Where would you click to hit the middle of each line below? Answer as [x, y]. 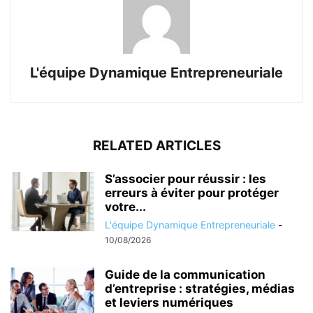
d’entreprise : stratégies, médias [200, 288]
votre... [125, 206]
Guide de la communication [185, 274]
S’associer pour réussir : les [185, 179]
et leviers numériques [169, 302]
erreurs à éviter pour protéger [192, 192]
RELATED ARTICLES [156, 145]
